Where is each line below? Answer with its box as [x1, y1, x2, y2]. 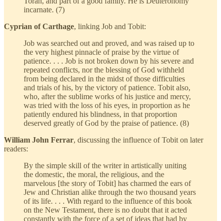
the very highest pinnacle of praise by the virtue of [24, 48, 179, 57]
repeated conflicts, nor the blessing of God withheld [24, 66, 184, 74]
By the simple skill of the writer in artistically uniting [24, 161, 186, 170]
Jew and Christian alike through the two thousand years [24, 188, 196, 197]
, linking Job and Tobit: [74, 22, 146, 31]
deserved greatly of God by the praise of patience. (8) [24, 119, 189, 128]
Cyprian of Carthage [4, 22, 74, 31]
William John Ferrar [4, 136, 74, 145]
